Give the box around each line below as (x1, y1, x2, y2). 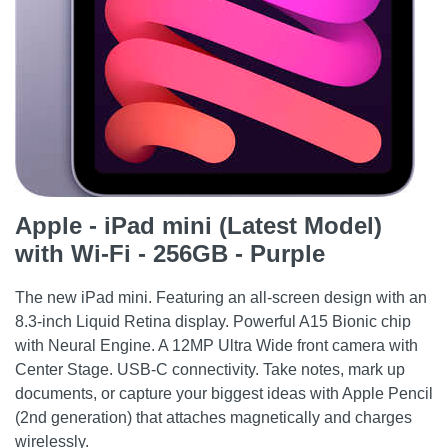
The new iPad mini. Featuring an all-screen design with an (15, 289, 427, 306)
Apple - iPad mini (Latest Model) (15, 212, 382, 239)
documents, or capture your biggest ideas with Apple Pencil (15, 385, 433, 402)
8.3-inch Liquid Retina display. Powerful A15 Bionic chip (15, 313, 411, 330)
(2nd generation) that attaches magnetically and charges (15, 409, 412, 426)
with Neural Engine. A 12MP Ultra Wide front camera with (15, 337, 418, 354)
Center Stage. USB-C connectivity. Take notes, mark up (15, 361, 405, 378)
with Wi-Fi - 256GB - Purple (15, 240, 325, 267)
